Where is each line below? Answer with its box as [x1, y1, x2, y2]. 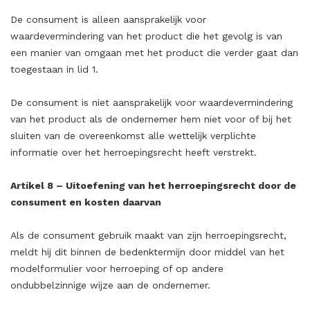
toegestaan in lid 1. [10, 64, 98, 75]
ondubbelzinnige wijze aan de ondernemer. [10, 280, 210, 291]
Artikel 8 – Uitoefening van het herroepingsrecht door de [10, 180, 296, 191]
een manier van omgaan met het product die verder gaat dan [10, 47, 298, 58]
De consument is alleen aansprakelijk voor [10, 14, 206, 25]
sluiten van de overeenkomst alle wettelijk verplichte [10, 130, 256, 141]
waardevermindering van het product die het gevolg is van [10, 30, 282, 42]
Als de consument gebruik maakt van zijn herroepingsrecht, [10, 230, 286, 241]
